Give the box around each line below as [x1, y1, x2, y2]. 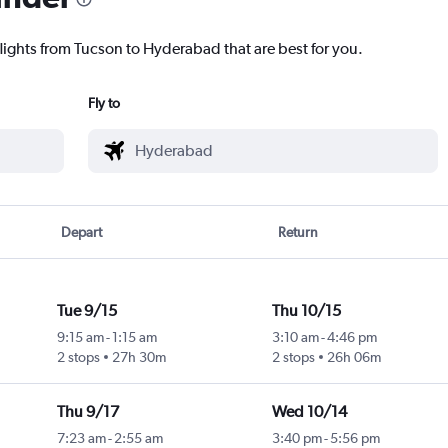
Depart [61, 224, 103, 241]
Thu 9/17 [56, 402, 119, 422]
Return [277, 224, 318, 241]
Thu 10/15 [271, 301, 341, 321]
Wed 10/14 [271, 402, 347, 422]
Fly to [88, 95, 120, 112]
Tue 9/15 [56, 301, 117, 321]
